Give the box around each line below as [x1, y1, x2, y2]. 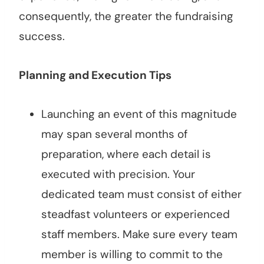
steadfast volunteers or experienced [41, 207, 230, 222]
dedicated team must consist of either [41, 187, 242, 202]
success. [19, 29, 65, 44]
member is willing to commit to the [41, 247, 223, 262]
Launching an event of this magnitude [41, 107, 237, 122]
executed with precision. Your [41, 167, 195, 182]
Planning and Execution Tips [19, 68, 171, 83]
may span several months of [41, 127, 187, 142]
